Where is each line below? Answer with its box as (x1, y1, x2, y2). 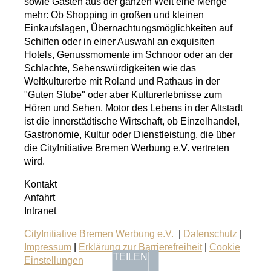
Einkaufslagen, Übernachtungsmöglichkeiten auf (24, 22, 232, 33)
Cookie (209, 241, 240, 252)
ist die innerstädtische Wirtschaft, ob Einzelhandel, (24, 116, 240, 126)
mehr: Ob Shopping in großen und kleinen (24, 9, 204, 20)
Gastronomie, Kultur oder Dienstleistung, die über (24, 129, 235, 140)
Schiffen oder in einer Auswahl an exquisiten (24, 36, 215, 47)
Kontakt (24, 178, 57, 189)
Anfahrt (24, 192, 55, 203)
